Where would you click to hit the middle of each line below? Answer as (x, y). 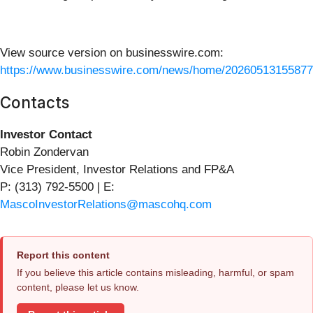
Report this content (63, 255)
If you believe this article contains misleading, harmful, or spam (155, 273)
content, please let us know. (78, 287)
